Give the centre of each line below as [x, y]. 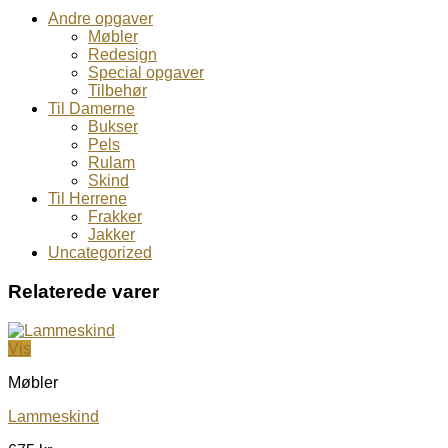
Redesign [122, 55]
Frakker [115, 217]
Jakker [111, 235]
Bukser [113, 127]
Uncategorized [100, 253]
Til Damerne [91, 109]
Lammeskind [53, 416]
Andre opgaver [100, 19]
